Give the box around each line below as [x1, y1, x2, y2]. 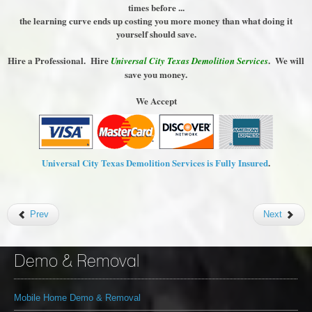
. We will [268, 54, 304, 67]
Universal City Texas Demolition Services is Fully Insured [42, 156, 268, 169]
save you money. [125, 68, 187, 81]
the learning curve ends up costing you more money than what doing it [19, 14, 292, 27]
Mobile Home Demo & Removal [14, 292, 141, 303]
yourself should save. [116, 27, 196, 40]
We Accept [135, 94, 177, 107]
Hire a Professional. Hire [8, 54, 111, 67]
